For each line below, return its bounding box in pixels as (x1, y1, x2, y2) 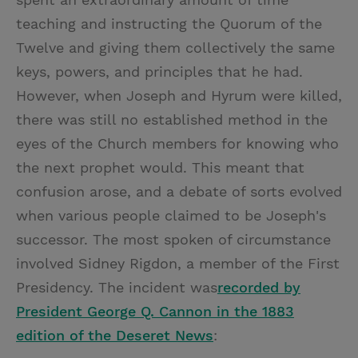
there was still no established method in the (16, 110, 328, 128)
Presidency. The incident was (16, 278, 217, 296)
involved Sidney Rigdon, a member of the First (16, 254, 340, 272)
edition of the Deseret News (16, 326, 213, 344)
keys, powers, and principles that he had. (16, 62, 303, 80)
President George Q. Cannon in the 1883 (16, 302, 294, 320)
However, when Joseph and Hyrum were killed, (16, 86, 342, 104)
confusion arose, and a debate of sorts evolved (16, 182, 342, 200)
